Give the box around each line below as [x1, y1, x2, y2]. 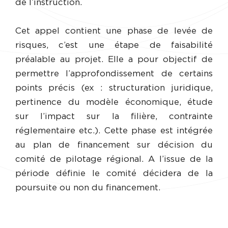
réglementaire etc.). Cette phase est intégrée [15, 126, 213, 135]
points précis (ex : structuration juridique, [15, 83, 213, 92]
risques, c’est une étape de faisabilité [15, 40, 213, 49]
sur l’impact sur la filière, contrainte [15, 111, 213, 121]
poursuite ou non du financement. [15, 183, 160, 192]
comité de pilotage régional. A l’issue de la [15, 154, 213, 163]
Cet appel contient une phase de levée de [15, 26, 213, 35]
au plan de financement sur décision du [15, 140, 213, 149]
